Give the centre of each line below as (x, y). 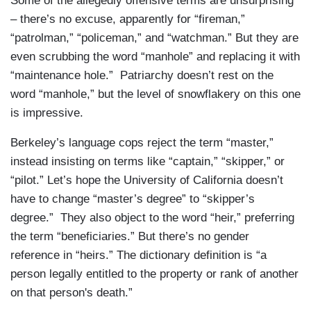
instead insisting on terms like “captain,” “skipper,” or (148, 162)
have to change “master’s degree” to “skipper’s (133, 199)
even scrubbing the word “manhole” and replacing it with (155, 57)
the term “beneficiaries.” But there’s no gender (130, 237)
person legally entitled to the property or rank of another (154, 274)
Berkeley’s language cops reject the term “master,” (142, 143)
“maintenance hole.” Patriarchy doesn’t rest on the (142, 76)
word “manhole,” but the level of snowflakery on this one (155, 94)
